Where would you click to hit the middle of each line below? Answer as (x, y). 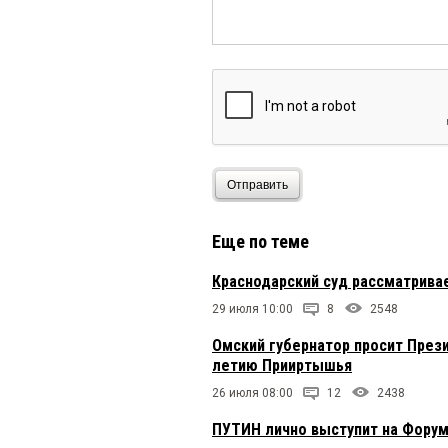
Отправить (257, 184)
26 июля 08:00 (252, 393)
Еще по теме (260, 242)
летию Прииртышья (282, 366)
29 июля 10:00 (252, 309)
